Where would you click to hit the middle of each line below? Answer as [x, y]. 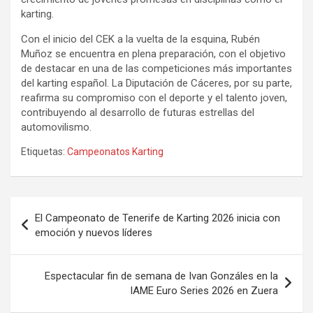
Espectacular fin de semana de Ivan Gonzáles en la [161, 276]
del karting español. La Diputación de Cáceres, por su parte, [156, 83]
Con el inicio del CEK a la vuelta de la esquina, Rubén [140, 39]
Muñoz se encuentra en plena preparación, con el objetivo [153, 53]
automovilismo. [56, 127]
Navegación [56, 207]
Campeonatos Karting [115, 151]
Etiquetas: [43, 151]
